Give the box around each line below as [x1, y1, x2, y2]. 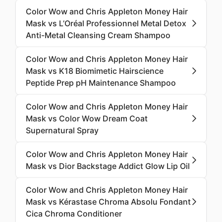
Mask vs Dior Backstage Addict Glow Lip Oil [26, 161, 190, 171]
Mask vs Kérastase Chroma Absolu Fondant [26, 197, 191, 207]
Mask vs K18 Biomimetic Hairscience [26, 66, 164, 76]
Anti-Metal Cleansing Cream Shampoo [26, 30, 170, 40]
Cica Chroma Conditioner [26, 209, 122, 219]
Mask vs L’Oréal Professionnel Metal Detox [26, 18, 186, 28]
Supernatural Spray [26, 125, 99, 135]
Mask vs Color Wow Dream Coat [26, 113, 148, 123]
